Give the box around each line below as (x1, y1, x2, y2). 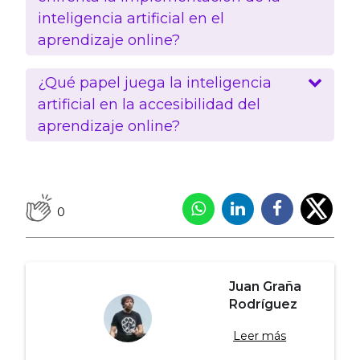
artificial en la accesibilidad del (38, 95, 260, 113)
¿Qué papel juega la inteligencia (38, 73, 272, 92)
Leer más (233, 328, 287, 343)
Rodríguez (229, 296, 298, 312)
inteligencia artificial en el (38, 9, 224, 27)
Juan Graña (229, 278, 302, 294)
